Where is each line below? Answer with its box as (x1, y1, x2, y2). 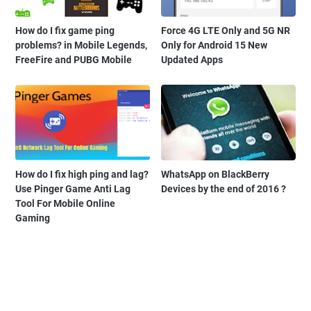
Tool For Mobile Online (15, 198, 115, 210)
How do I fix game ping (15, 25, 115, 37)
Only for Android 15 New (161, 40, 268, 51)
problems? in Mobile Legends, (15, 40, 147, 51)
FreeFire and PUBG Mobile (15, 54, 132, 66)
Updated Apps (161, 54, 224, 66)
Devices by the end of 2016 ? (161, 183, 287, 195)
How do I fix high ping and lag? (15, 169, 149, 180)
